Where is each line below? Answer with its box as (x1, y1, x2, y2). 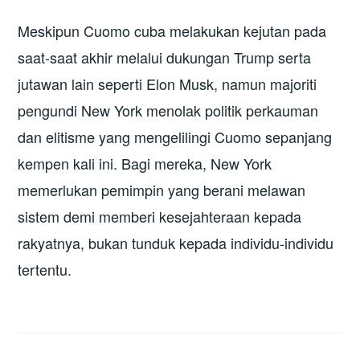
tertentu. (18, 259, 72, 280)
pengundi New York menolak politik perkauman (18, 100, 319, 121)
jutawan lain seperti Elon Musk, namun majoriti (18, 73, 317, 95)
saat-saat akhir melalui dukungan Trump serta (18, 47, 312, 68)
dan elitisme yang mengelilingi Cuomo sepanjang (18, 126, 333, 148)
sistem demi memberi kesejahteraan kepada (18, 206, 302, 227)
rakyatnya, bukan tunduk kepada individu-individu (18, 232, 334, 254)
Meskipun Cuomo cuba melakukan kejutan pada (18, 20, 327, 42)
